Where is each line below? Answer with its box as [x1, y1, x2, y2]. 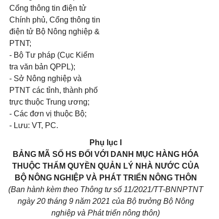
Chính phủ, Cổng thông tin [9, 16, 100, 24]
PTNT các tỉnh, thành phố [9, 86, 98, 94]
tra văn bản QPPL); [9, 63, 75, 71]
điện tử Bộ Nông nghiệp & [9, 27, 100, 36]
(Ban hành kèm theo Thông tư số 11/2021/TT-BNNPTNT [8, 185, 203, 194]
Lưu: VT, [12, 121, 45, 130]
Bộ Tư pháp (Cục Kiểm [12, 51, 94, 59]
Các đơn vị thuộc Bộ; [12, 109, 87, 118]
